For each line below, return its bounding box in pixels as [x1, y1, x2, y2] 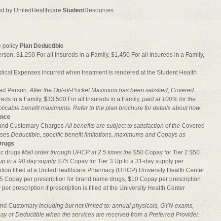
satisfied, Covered [146, 87, 194, 94]
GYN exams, [160, 202, 194, 209]
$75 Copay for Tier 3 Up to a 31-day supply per [58, 158, 184, 165]
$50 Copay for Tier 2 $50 [133, 149, 200, 156]
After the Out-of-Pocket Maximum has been [30, 87, 146, 94]
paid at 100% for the [142, 96, 196, 103]
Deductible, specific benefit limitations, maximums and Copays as [11, 131, 185, 138]
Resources [84, 7, 113, 14]
